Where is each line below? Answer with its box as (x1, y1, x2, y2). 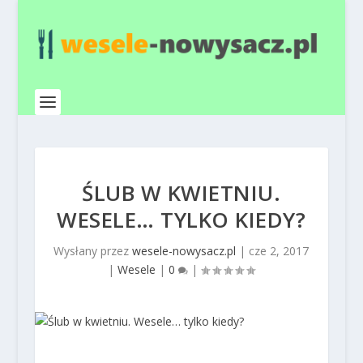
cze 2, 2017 (249, 243, 310, 258)
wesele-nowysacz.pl (132, 243, 237, 258)
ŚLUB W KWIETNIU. (82, 178, 281, 207)
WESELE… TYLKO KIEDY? (57, 205, 306, 234)
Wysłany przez (53, 243, 133, 258)
